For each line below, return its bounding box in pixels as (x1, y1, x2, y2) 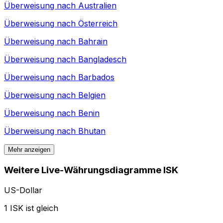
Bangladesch (78, 54, 126, 65)
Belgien (78, 90, 106, 101)
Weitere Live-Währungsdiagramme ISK (4, 164, 178, 176)
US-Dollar (4, 185, 42, 195)
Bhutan (78, 126, 106, 136)
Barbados (78, 72, 114, 83)
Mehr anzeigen (8, 146, 50, 154)
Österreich (78, 18, 117, 29)
